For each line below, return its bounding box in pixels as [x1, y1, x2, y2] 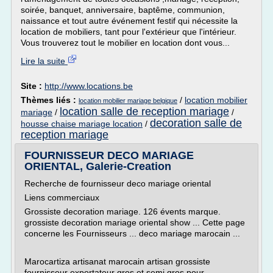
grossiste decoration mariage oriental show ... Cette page [24, 218, 245, 227]
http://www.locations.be [44, 81, 133, 91]
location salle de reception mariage [60, 105, 229, 118]
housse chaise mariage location [21, 119, 143, 129]
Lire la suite [21, 56, 68, 66]
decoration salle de [150, 117, 242, 129]
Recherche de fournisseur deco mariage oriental [24, 179, 211, 188]
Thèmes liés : [21, 95, 79, 105]
